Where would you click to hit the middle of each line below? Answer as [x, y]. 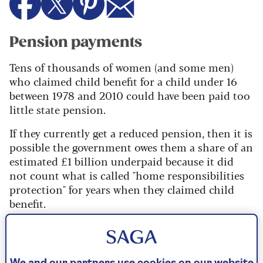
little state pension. [58, 109]
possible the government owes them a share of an [131, 147]
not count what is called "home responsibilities [127, 175]
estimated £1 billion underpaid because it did [122, 161]
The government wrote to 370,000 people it [118, 227]
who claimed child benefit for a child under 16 [123, 81]
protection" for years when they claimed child [122, 189]
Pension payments [76, 43]
